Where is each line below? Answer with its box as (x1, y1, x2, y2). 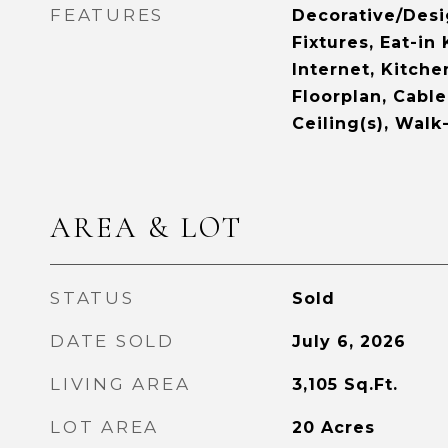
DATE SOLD (50, 331, 175, 351)
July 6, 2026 (291, 332, 406, 351)
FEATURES (50, 5, 164, 25)
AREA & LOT (50, 210, 243, 245)
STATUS (50, 288, 135, 308)
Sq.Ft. (343, 375, 398, 394)
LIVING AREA (50, 374, 191, 394)
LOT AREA (50, 417, 159, 437)
